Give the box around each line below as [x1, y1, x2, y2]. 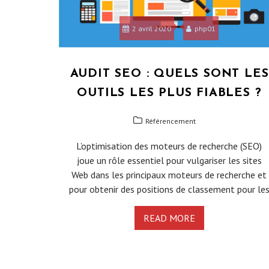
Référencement [145, 116, 196, 126]
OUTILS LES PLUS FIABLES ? [77, 87, 262, 100]
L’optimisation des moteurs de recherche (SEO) [76, 140, 262, 153]
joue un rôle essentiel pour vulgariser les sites [76, 154, 262, 167]
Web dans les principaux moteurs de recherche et [71, 169, 267, 181]
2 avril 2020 [132, 24, 172, 34]
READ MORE [143, 212, 195, 225]
